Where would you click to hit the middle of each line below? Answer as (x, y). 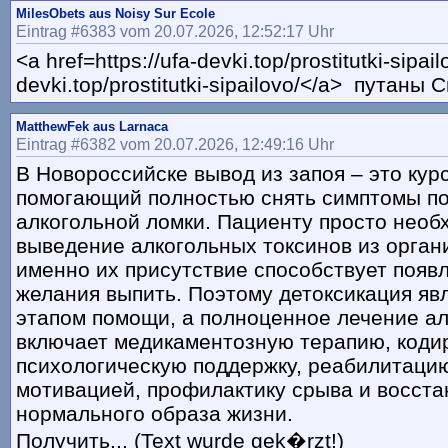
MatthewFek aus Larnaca (92, 127)
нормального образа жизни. (154, 414)
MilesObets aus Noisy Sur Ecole (115, 14)
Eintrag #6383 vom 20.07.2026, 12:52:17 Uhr (175, 31)
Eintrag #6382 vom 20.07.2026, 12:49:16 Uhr (175, 144)
